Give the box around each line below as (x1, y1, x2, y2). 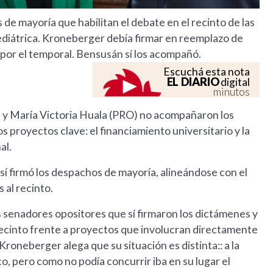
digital (219, 76, 250, 89)
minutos (213, 85, 250, 99)
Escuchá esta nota (163, 65, 250, 79)
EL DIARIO (166, 75, 219, 89)
